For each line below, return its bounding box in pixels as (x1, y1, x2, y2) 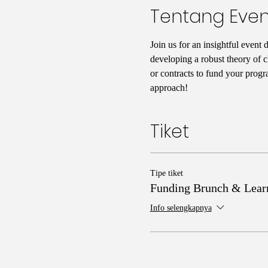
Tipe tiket (150, 168, 183, 178)
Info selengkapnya (150, 203, 212, 213)
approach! (150, 82, 188, 93)
